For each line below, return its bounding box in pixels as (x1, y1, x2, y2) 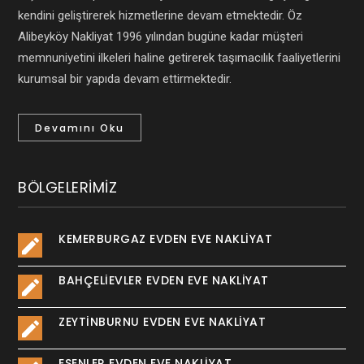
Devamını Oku (35, 120, 125, 135)
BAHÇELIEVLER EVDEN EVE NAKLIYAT (58, 271, 269, 288)
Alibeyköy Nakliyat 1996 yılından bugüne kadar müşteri (18, 28, 304, 44)
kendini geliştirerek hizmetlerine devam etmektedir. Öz (18, 7, 303, 23)
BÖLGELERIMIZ (18, 176, 118, 197)
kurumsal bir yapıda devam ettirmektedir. (18, 71, 232, 86)
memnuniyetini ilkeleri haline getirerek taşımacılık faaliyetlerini (18, 50, 341, 65)
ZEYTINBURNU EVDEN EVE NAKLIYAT (58, 313, 266, 330)
